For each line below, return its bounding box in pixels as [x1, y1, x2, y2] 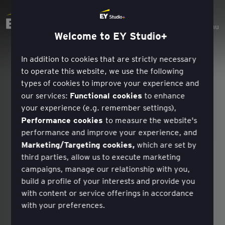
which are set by [135, 139, 197, 150]
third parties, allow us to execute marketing [21, 151, 181, 162]
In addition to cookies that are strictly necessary [21, 53, 197, 64]
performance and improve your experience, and [21, 127, 197, 138]
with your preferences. [21, 199, 105, 210]
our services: [21, 90, 70, 101]
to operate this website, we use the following [21, 65, 184, 76]
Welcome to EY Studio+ [54, 29, 167, 43]
